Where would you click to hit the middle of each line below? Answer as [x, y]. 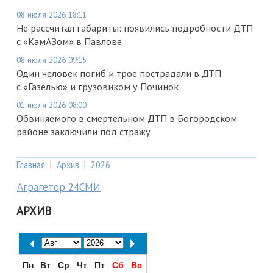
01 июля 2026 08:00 [51, 105]
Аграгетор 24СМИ [59, 187]
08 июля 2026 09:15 [51, 60]
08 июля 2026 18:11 [51, 15]
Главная [31, 165]
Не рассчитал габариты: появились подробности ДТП [135, 28]
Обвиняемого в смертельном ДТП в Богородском [127, 119]
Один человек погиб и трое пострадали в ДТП [119, 73]
